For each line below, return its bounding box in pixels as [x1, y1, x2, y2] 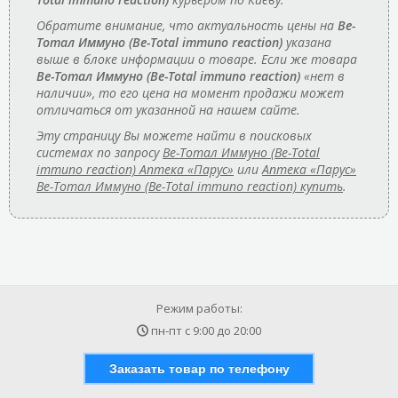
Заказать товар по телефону [108, 362, 290, 376]
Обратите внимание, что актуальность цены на [36, 16, 338, 34]
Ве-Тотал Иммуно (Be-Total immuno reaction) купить [36, 177, 343, 195]
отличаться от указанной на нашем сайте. [36, 100, 300, 118]
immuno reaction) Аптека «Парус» [36, 160, 234, 178]
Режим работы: [155, 300, 243, 316]
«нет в [300, 67, 345, 84]
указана [283, 33, 331, 51]
